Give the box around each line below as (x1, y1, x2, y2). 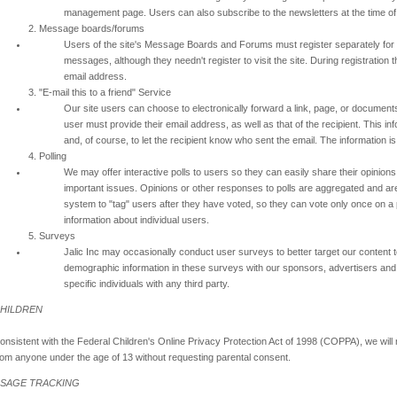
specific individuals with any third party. (64, 278, 230, 290)
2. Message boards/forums (28, 23, 144, 35)
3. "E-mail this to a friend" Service (28, 87, 171, 98)
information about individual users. (64, 214, 209, 226)
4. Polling (28, 151, 66, 162)
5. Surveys (28, 230, 75, 242)
